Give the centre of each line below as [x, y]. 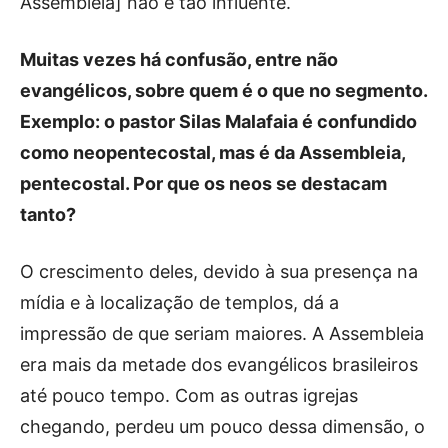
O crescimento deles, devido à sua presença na [219, 271]
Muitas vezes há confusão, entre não [179, 59]
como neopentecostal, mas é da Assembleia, [212, 152]
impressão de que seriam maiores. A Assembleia [222, 333]
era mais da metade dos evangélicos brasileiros [219, 364]
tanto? [50, 214]
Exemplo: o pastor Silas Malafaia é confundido [218, 121]
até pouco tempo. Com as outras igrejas [189, 395]
